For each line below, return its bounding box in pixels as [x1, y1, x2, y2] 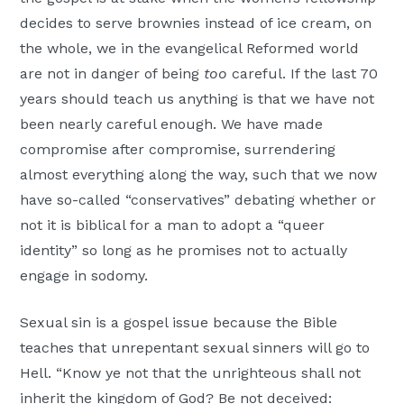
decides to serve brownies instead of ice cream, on [20, 14, 372, 32]
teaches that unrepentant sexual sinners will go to [20, 339, 371, 357]
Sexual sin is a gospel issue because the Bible [20, 314, 338, 332]
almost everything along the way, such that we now [20, 166, 378, 184]
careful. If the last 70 [227, 65, 379, 83]
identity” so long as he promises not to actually [20, 242, 348, 260]
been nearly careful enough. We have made [20, 115, 324, 133]
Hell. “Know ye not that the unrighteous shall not [20, 364, 362, 382]
